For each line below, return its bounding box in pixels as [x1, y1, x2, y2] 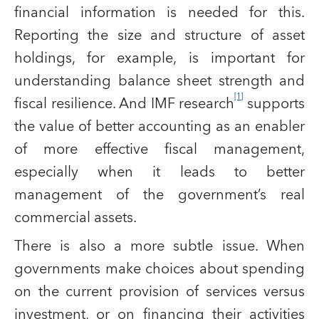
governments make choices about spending [14, 256, 305, 281]
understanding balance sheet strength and [14, 68, 305, 93]
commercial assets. [14, 205, 137, 230]
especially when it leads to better [14, 159, 305, 184]
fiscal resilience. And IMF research [14, 91, 235, 116]
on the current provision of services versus [14, 279, 305, 304]
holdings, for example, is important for [14, 46, 305, 70]
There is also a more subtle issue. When [14, 234, 305, 258]
